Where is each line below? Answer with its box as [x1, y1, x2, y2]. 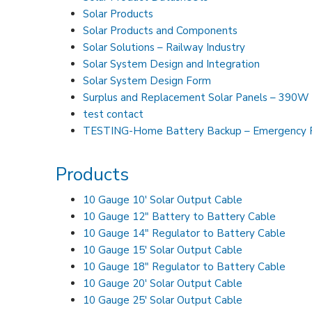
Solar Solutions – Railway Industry [83, 40, 246, 54]
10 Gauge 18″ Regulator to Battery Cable [83, 259, 286, 274]
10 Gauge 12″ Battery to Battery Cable [83, 209, 276, 224]
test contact [83, 107, 144, 121]
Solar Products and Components [83, 23, 238, 38]
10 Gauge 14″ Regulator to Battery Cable [83, 226, 286, 240]
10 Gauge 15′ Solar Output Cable [83, 242, 243, 257]
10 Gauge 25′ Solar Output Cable [83, 292, 243, 307]
